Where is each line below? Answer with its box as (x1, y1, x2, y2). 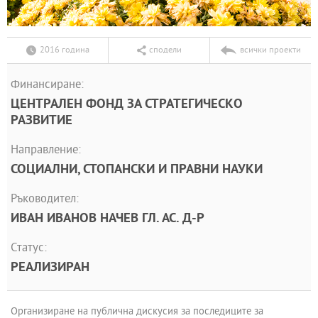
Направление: (11, 143, 81, 159)
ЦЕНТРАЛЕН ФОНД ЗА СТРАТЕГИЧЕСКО (11, 97, 243, 114)
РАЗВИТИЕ (11, 113, 72, 130)
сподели (148, 45, 182, 57)
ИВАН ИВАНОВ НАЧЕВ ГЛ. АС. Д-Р (11, 211, 204, 228)
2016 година (39, 45, 89, 57)
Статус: (11, 241, 47, 257)
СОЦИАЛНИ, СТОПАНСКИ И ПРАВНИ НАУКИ (11, 162, 263, 179)
